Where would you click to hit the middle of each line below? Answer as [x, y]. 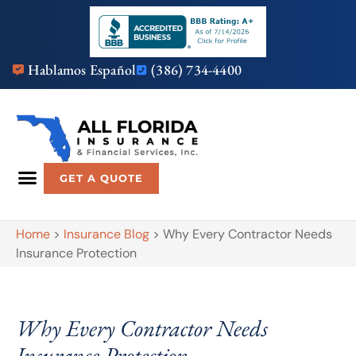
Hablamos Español [82, 70]
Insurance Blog [106, 234]
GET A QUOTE [101, 178]
